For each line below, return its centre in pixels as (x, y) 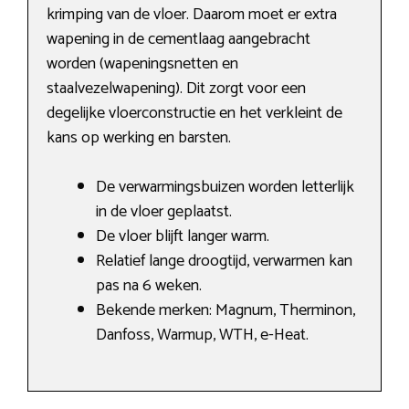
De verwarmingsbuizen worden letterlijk (225, 188)
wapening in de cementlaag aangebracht (178, 40)
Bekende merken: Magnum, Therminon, (225, 311)
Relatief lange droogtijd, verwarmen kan (224, 262)
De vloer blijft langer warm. (183, 237)
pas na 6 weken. (149, 286)
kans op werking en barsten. (139, 138)
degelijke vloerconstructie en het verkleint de (194, 114)
